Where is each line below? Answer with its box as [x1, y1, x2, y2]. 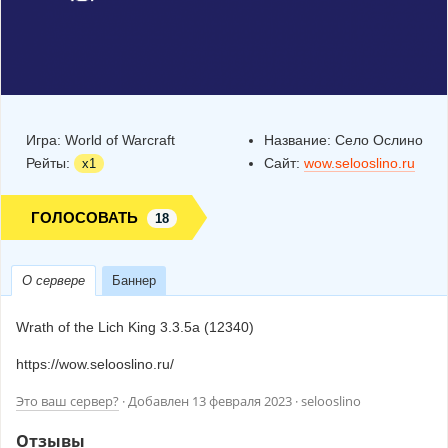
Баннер [112, 273, 156, 289]
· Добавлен [119, 392, 192, 411]
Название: [264, 132, 335, 149]
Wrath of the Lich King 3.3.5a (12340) [16, 319, 254, 336]
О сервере [22, 273, 85, 289]
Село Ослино [335, 132, 423, 149]
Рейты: [26, 155, 74, 172]
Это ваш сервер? [16, 392, 119, 411]
